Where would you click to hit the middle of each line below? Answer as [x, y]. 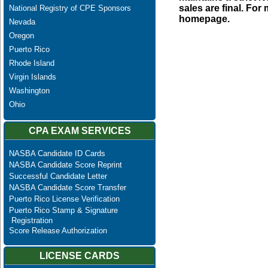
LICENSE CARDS [80, 256]
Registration [31, 221]
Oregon [21, 35]
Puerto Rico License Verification [64, 199]
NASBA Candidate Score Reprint [65, 165]
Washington [29, 90]
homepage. [204, 19]
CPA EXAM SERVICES [80, 130]
